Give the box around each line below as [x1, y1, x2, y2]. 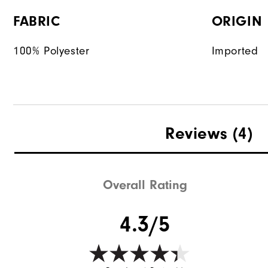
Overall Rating [103, 176, 188, 193]
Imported [211, 44, 258, 58]
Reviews [165, 123, 228, 143]
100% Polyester [13, 44, 90, 58]
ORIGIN [211, 13, 263, 30]
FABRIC [13, 13, 60, 30]
